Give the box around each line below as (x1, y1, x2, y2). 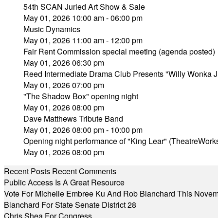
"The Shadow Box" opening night (23, 91, 138, 102)
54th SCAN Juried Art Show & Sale (23, 1, 145, 12)
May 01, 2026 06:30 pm (23, 57, 104, 68)
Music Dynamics (23, 23, 80, 35)
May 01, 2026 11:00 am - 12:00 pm (23, 35, 143, 46)
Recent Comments (52, 165, 116, 177)
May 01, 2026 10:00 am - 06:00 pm (23, 12, 143, 23)
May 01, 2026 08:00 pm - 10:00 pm (23, 124, 143, 135)
